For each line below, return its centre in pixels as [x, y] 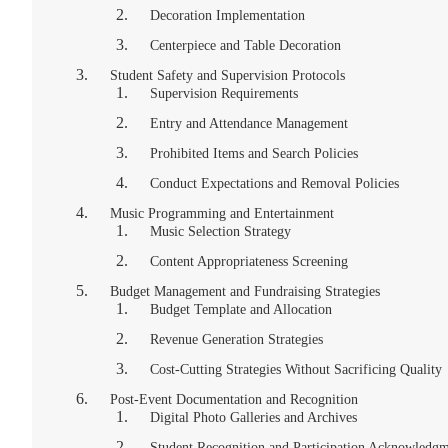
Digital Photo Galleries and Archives [253, 417]
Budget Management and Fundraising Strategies [245, 291]
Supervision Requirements [224, 93]
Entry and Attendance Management [249, 123]
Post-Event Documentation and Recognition [234, 399]
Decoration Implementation [227, 15]
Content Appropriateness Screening [249, 261]
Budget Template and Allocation [241, 309]
